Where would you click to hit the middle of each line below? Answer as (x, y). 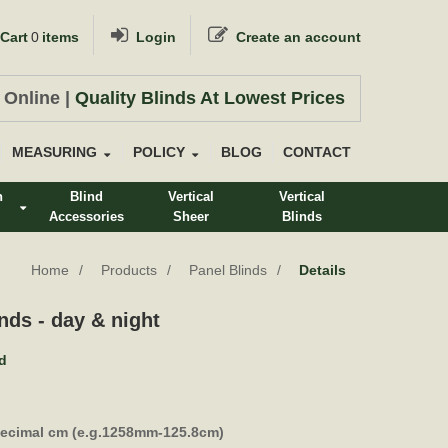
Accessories (86, 216)
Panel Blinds (228, 270)
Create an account (298, 37)
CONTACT (317, 152)
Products (129, 270)
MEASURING (54, 152)
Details (322, 270)
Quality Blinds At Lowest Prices (210, 98)
